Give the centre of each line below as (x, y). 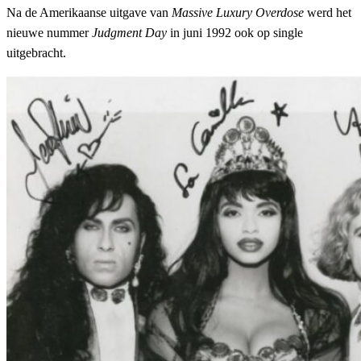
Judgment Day (129, 32)
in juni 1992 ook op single (235, 32)
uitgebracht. (36, 52)
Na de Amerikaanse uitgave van (89, 12)
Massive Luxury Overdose (238, 12)
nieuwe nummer (49, 32)
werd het (328, 12)
